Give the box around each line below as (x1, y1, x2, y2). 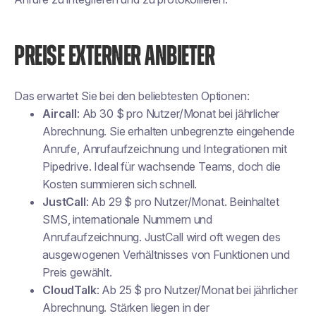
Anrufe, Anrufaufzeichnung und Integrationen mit (42, 142, 287, 156)
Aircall (42, 107, 77, 121)
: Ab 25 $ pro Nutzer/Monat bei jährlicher (96, 283, 298, 297)
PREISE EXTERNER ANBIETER (14, 42, 214, 71)
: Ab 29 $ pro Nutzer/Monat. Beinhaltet (85, 195, 279, 209)
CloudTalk (42, 283, 97, 297)
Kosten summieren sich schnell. (42, 177, 197, 191)
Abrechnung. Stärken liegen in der (42, 300, 209, 315)
